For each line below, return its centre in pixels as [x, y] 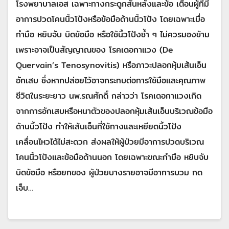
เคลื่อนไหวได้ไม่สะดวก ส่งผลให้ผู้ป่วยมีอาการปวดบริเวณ [110, 142]
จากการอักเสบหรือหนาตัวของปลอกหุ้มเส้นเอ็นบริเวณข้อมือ [114, 111]
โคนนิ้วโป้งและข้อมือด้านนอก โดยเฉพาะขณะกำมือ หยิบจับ [112, 157]
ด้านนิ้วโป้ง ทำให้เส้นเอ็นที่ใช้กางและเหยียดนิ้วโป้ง [99, 127]
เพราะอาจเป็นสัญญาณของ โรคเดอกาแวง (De [95, 50]
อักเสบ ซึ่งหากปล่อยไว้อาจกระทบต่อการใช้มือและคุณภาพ [111, 81]
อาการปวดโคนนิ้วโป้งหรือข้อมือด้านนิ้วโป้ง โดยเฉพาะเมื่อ [110, 19]
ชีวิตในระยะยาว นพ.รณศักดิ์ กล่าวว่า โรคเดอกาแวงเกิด [109, 96]
